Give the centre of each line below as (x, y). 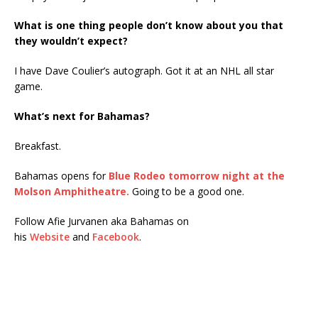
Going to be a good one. (188, 191)
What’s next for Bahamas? (82, 116)
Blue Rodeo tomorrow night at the (197, 175)
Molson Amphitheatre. (73, 191)
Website (50, 236)
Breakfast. (38, 146)
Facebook (116, 236)
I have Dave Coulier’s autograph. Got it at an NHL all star (144, 70)
